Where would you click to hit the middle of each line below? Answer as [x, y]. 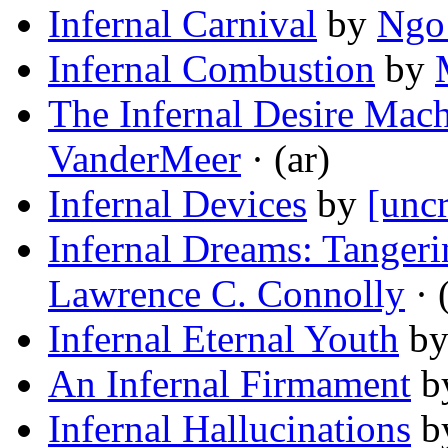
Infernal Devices [177, 204]
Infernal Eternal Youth [223, 339]
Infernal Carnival [182, 24]
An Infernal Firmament [229, 384]
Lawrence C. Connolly [226, 294]
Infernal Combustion [211, 69]
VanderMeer [144, 159]
